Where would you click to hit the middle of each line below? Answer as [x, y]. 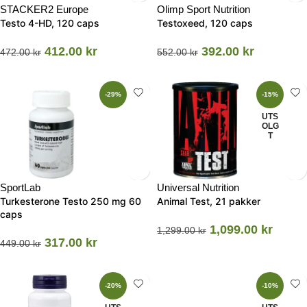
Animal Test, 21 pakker [209, 201]
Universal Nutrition [198, 187]
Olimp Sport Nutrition [204, 9]
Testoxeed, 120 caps [205, 23]
